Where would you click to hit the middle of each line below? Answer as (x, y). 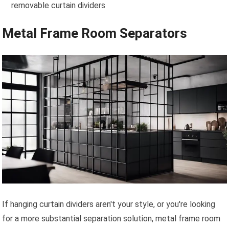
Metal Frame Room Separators (95, 33)
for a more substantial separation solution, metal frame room (111, 218)
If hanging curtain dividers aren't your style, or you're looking (109, 204)
